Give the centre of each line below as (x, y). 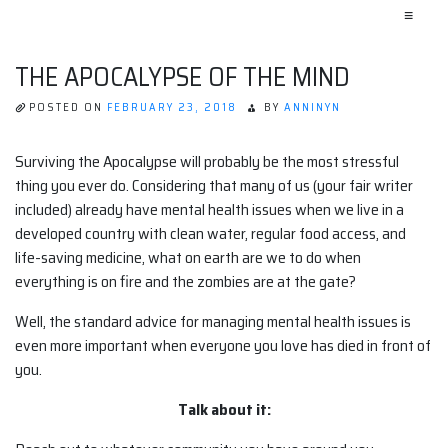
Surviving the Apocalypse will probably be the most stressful (207, 162)
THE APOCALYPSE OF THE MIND (182, 76)
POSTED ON (68, 107)
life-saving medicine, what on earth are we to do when (188, 258)
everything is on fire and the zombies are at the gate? (185, 282)
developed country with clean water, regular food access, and (210, 234)
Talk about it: (224, 410)
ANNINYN (312, 107)
